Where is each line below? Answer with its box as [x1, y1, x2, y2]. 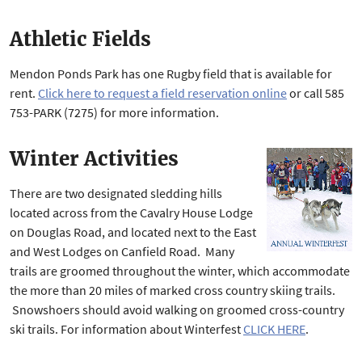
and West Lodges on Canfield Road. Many [10, 243, 234, 259]
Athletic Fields [10, 27, 151, 52]
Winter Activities [10, 146, 179, 171]
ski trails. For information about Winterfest [10, 321, 243, 337]
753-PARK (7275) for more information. [10, 104, 219, 120]
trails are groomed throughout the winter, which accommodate [10, 263, 350, 279]
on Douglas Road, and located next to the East [10, 224, 256, 240]
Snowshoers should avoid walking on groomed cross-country [10, 301, 344, 318]
